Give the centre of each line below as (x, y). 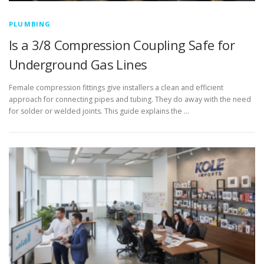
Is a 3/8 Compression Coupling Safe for (122, 44)
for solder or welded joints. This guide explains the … (99, 111)
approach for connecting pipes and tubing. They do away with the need (130, 99)
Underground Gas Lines (78, 64)
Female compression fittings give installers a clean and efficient (116, 87)
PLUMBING (30, 24)
